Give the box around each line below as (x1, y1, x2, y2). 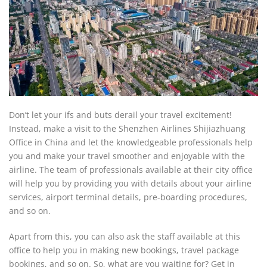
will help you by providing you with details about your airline (9, 178, 252, 189)
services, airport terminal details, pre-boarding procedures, (9, 191, 247, 203)
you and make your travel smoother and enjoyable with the (9, 150, 245, 162)
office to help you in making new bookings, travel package (9, 244, 239, 256)
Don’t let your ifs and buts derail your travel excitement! (9, 109, 232, 120)
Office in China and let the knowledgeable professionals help (9, 136, 253, 148)
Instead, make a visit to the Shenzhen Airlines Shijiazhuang (9, 123, 246, 134)
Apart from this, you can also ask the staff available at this (9, 231, 240, 242)
